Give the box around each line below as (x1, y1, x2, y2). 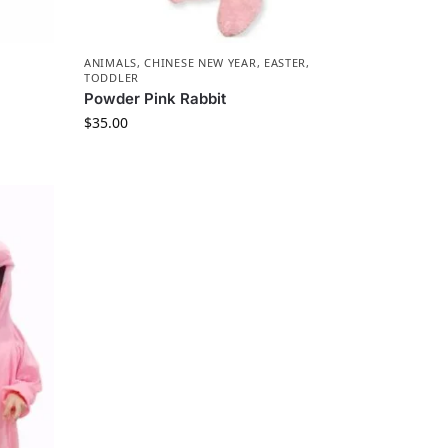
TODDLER (84, 70, 139, 86)
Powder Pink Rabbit (84, 89, 227, 109)
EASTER (263, 55, 307, 71)
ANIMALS (84, 55, 137, 71)
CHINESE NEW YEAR (144, 55, 257, 71)
